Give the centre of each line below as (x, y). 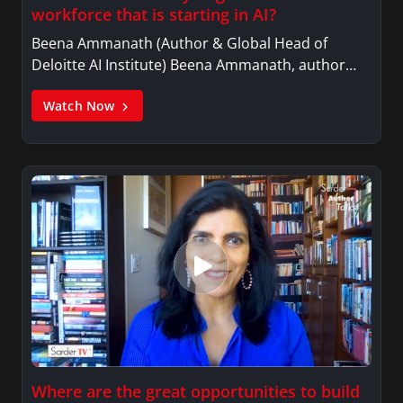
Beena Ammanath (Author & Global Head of (179, 43)
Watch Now (81, 105)
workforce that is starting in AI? (154, 14)
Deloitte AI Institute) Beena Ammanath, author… (194, 64)
